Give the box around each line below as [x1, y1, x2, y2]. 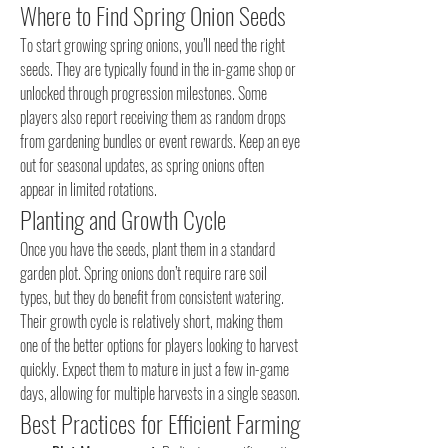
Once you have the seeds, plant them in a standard [20, 237, 275, 261]
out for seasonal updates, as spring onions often [20, 153, 264, 177]
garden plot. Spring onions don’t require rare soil [20, 261, 267, 285]
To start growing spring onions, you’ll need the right [20, 33, 285, 57]
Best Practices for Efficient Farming [20, 405, 300, 441]
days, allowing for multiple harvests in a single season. [20, 381, 300, 405]
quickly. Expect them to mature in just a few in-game [20, 357, 289, 381]
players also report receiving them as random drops [20, 105, 286, 129]
